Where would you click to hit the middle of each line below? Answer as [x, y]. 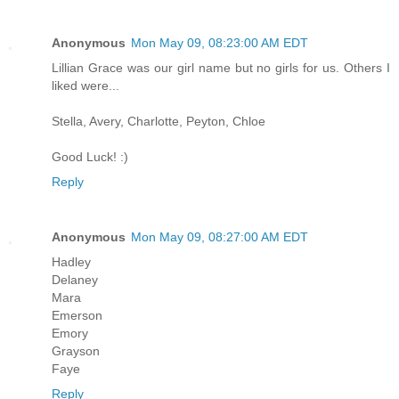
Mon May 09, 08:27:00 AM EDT [220, 237]
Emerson [77, 316]
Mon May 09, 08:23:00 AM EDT [220, 43]
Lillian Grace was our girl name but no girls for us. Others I [221, 68]
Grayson [76, 351]
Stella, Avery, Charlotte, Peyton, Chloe [159, 122]
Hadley [71, 262]
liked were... [85, 86]
